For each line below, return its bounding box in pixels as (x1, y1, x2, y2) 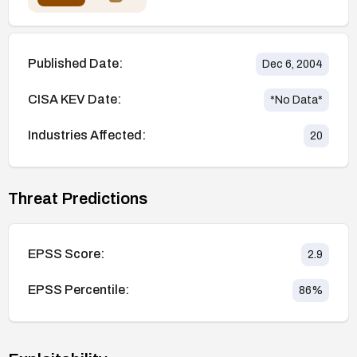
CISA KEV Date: (28, 92, 121, 107)
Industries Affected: (28, 128, 146, 143)
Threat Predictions (8, 189, 147, 207)
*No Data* (270, 93, 323, 106)
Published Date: (28, 57, 123, 71)
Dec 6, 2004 (262, 57, 323, 70)
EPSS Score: (28, 247, 104, 261)
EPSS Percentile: (28, 283, 129, 297)
